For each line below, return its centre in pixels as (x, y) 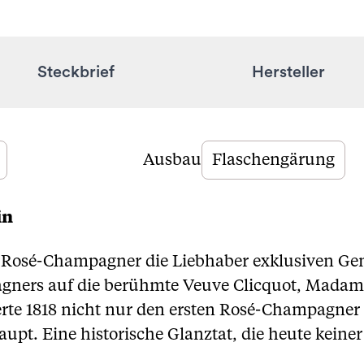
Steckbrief (76, 72)
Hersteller (288, 72)
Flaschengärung (273, 160)
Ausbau (172, 160)
